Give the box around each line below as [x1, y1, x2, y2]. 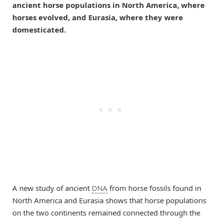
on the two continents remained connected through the [12, 207, 200, 218]
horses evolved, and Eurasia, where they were [12, 12, 183, 22]
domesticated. [12, 24, 66, 35]
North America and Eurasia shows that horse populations [12, 195, 206, 205]
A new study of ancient [12, 183, 92, 193]
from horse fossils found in [108, 183, 201, 193]
